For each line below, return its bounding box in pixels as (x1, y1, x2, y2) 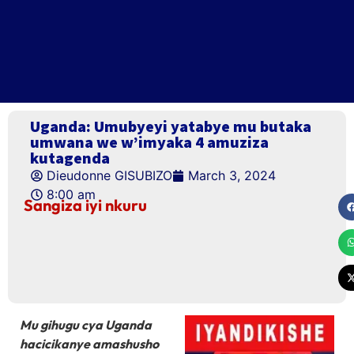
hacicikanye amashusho (20, 336, 159, 352)
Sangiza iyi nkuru (24, 195, 147, 215)
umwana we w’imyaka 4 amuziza (30, 132, 269, 152)
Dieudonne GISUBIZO (47, 168, 172, 183)
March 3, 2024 (188, 168, 276, 183)
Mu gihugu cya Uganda (20, 317, 152, 333)
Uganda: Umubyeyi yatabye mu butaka (30, 116, 311, 136)
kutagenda (30, 148, 110, 168)
